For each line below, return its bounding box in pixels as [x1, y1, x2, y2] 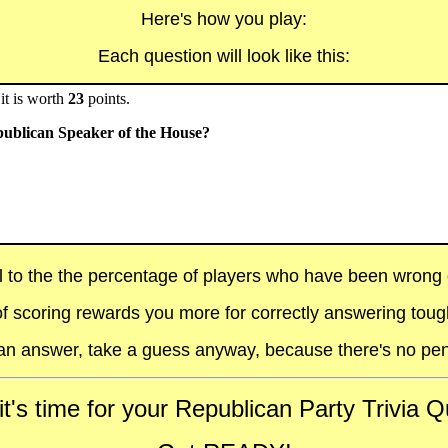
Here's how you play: [141, 9, 307, 29]
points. [84, 90, 130, 107]
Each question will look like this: [98, 46, 350, 66]
